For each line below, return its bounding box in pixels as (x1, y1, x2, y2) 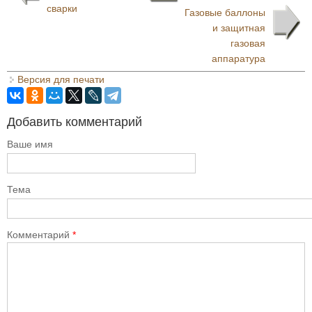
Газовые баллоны (185, 7, 265, 18)
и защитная (212, 22, 265, 33)
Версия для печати (17, 74, 104, 85)
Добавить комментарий (7, 115, 142, 129)
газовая (231, 38, 265, 49)
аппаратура (212, 53, 265, 64)
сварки (47, 3, 77, 14)
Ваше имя (7, 139, 53, 150)
